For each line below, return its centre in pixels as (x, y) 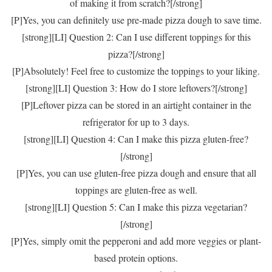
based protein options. (136, 258)
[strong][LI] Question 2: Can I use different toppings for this (136, 37)
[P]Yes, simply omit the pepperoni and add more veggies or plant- (136, 241)
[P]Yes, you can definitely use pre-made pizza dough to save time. (136, 20)
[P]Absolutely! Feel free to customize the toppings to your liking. (136, 71)
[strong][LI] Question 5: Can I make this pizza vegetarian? (136, 207)
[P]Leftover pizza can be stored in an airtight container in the (136, 105)
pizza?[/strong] (136, 54)
